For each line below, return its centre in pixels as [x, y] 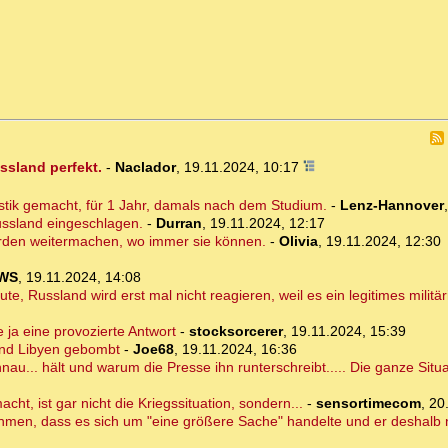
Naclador [145, 167]
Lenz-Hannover [391, 205]
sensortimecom [368, 403]
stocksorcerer [235, 331]
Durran [178, 223]
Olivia [298, 241]
